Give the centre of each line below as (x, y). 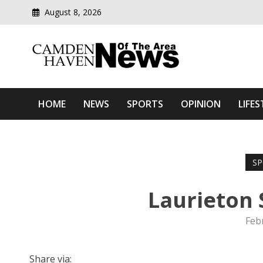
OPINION (201, 104)
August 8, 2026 (72, 12)
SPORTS (145, 104)
